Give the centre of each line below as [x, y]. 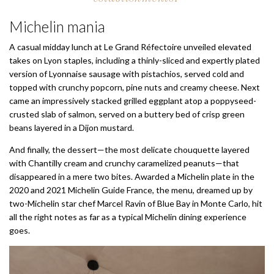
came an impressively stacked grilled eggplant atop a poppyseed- [133, 101]
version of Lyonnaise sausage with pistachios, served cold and [127, 74]
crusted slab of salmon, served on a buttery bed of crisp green [127, 114]
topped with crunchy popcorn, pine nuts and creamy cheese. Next [135, 87]
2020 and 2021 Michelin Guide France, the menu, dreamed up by [131, 190]
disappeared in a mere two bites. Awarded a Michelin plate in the [132, 177]
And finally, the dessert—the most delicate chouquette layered [129, 150]
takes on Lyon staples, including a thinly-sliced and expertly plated [135, 61]
